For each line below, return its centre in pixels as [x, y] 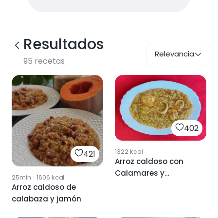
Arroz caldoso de [44, 187]
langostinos [138, 184]
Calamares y [140, 173]
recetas [49, 61]
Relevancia [174, 54]
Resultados [64, 44]
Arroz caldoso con [149, 161]
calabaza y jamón [46, 199]
